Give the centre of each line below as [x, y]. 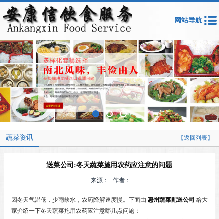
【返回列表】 [196, 138]
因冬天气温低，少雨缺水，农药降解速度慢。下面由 [78, 200]
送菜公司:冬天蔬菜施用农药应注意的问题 [109, 165]
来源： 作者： [109, 180]
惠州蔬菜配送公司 [171, 200]
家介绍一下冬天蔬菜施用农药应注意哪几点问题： [76, 210]
